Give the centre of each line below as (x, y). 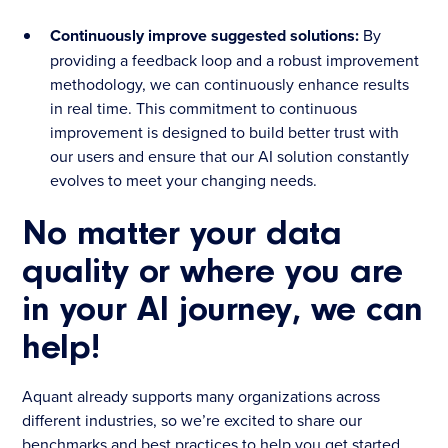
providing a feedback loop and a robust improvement (235, 60)
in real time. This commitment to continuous (204, 108)
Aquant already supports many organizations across (201, 396)
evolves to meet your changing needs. (184, 180)
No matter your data (182, 235)
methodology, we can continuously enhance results (230, 84)
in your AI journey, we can (222, 311)
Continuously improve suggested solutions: (207, 36)
